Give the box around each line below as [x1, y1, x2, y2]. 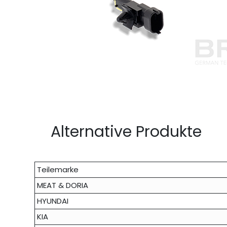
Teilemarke [37, 164, 79, 175]
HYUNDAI [37, 196, 69, 207]
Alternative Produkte [51, 121, 202, 143]
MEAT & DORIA [37, 180, 89, 191]
